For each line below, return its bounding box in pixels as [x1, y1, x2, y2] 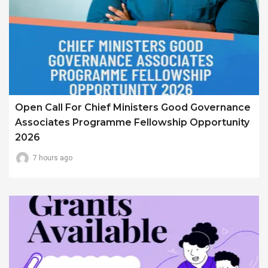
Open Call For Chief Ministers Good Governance [15, 102, 251, 114]
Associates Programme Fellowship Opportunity [15, 117, 249, 129]
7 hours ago [33, 154, 72, 163]
